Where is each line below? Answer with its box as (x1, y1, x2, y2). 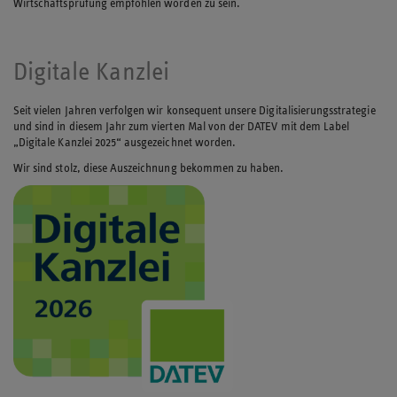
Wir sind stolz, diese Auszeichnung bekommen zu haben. (13, 160, 284, 175)
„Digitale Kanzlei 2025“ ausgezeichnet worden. (13, 135, 237, 149)
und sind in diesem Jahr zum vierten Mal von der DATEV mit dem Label (13, 119, 350, 133)
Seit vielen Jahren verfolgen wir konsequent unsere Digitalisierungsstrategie (13, 103, 376, 117)
